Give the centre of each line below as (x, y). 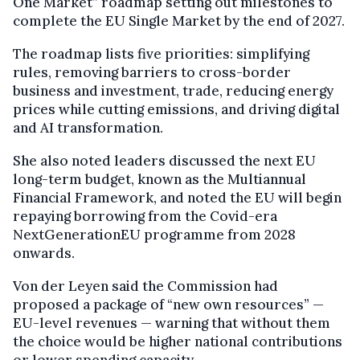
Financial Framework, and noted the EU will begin (177, 197)
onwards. (44, 253)
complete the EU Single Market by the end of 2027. (179, 20)
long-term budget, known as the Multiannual (160, 179)
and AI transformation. (88, 127)
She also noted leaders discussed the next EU (164, 160)
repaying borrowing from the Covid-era (145, 216)
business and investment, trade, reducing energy (173, 90)
